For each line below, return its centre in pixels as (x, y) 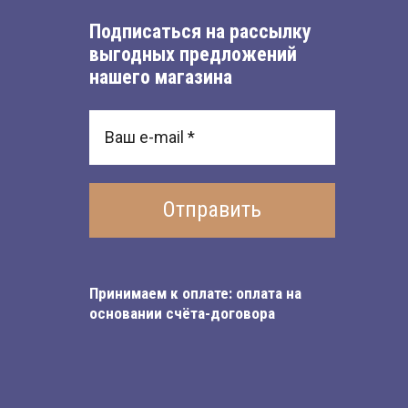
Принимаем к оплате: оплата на (195, 293)
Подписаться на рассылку (200, 31)
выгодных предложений (193, 54)
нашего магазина (161, 77)
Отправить (212, 209)
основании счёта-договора (182, 313)
